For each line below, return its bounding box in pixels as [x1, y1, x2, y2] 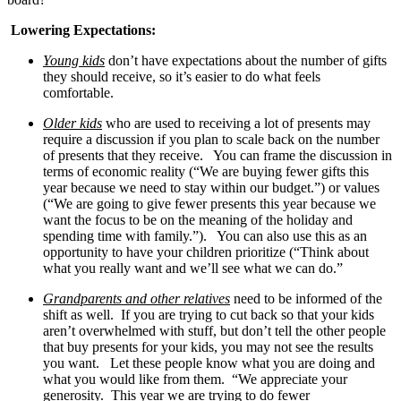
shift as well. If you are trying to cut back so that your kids [43, 306, 374, 322]
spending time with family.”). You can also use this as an [43, 227, 367, 243]
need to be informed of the [234, 290, 382, 306]
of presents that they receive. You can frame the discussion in [43, 147, 392, 163]
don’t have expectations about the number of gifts [105, 52, 387, 68]
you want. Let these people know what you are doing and [43, 354, 375, 371]
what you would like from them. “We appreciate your [43, 371, 347, 387]
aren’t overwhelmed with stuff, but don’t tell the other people [43, 322, 386, 338]
